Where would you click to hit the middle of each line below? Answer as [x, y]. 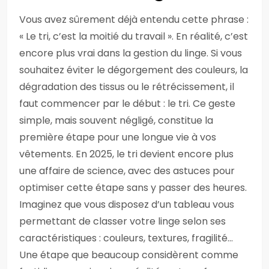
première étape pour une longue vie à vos [118, 137]
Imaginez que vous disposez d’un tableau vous [127, 204]
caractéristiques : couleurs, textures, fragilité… [126, 238]
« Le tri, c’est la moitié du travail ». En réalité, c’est [134, 36]
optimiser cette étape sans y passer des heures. [133, 188]
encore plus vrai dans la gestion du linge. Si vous [131, 53]
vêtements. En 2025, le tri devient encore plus [126, 154]
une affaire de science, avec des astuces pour [127, 171]
